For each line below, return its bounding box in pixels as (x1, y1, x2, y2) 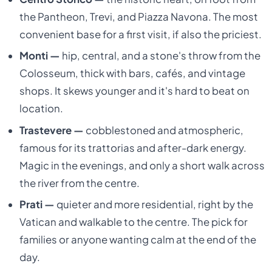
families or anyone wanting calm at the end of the (19, 233, 256, 246)
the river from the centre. (19, 176, 140, 189)
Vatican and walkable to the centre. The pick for (19, 216, 248, 229)
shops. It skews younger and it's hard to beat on (19, 84, 250, 98)
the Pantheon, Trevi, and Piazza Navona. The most (19, 10, 258, 23)
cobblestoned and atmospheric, (83, 123, 243, 137)
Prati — (19, 198, 55, 211)
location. (19, 102, 63, 115)
